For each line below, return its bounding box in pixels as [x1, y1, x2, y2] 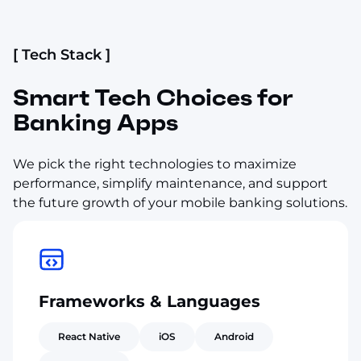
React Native [58, 330, 120, 342]
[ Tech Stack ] [13, 45, 110, 64]
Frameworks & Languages [39, 291, 260, 311]
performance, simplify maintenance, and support [13, 175, 328, 191]
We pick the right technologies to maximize [13, 156, 297, 172]
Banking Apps [13, 108, 178, 137]
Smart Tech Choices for [13, 83, 293, 112]
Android [214, 330, 254, 342]
